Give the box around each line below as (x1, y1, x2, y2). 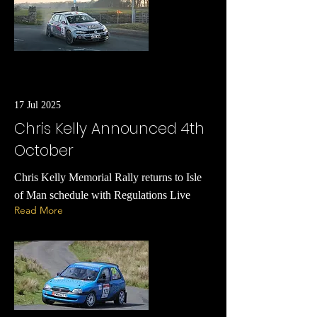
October (14, 140, 74, 161)
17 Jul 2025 (14, 100, 61, 110)
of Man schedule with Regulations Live (14, 189, 190, 201)
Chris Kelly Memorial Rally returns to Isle (14, 171, 202, 183)
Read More (14, 204, 63, 217)
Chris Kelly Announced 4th (14, 118, 204, 139)
